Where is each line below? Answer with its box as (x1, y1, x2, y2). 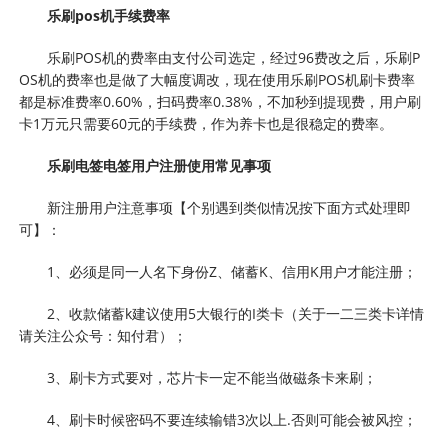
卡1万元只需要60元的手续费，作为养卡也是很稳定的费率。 (19, 114, 394, 134)
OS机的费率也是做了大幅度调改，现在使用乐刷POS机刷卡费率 (19, 70, 416, 90)
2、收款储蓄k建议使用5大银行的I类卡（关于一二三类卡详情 (47, 304, 425, 324)
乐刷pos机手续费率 (47, 6, 171, 26)
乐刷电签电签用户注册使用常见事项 (47, 156, 272, 176)
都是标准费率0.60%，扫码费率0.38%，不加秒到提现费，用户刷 (19, 92, 422, 112)
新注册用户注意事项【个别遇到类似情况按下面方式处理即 (47, 198, 412, 218)
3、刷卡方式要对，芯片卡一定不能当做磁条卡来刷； (47, 368, 378, 388)
